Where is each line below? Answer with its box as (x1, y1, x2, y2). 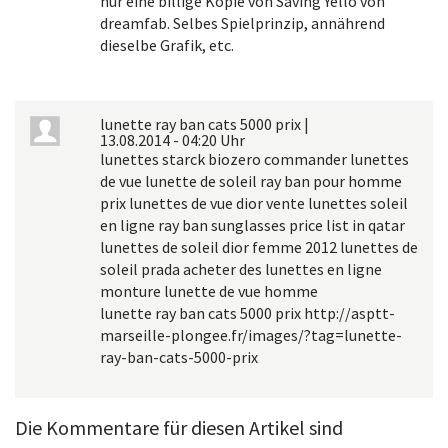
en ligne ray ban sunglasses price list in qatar (100, 215, 405, 235)
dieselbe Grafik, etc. (100, 35, 234, 55)
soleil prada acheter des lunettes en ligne (100, 259, 382, 279)
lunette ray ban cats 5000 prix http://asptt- (100, 303, 395, 323)
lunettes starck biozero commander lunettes (100, 149, 409, 169)
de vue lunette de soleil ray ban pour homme (100, 171, 402, 191)
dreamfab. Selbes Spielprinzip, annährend (100, 13, 385, 33)
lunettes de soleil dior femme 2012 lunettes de (100, 237, 418, 257)
